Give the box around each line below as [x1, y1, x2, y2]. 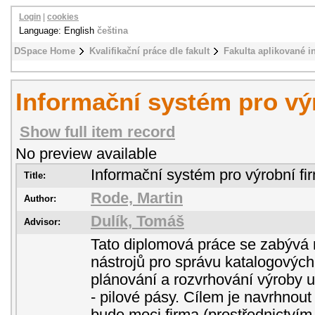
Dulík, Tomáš [91, 213, 184, 230]
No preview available [15, 146, 157, 162]
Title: [24, 170, 46, 181]
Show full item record [20, 124, 175, 141]
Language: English [19, 25, 97, 36]
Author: [24, 193, 56, 204]
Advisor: [24, 217, 60, 227]
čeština [97, 25, 128, 36]
